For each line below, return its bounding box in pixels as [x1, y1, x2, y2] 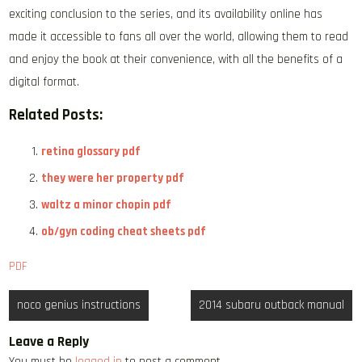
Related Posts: [9, 106, 103, 124]
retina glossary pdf [41, 144, 141, 159]
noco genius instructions [17, 297, 141, 313]
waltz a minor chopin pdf [41, 197, 172, 213]
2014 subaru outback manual [199, 297, 345, 313]
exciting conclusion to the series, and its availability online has [9, 6, 323, 22]
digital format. [9, 74, 80, 90]
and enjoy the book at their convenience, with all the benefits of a [9, 52, 343, 67]
